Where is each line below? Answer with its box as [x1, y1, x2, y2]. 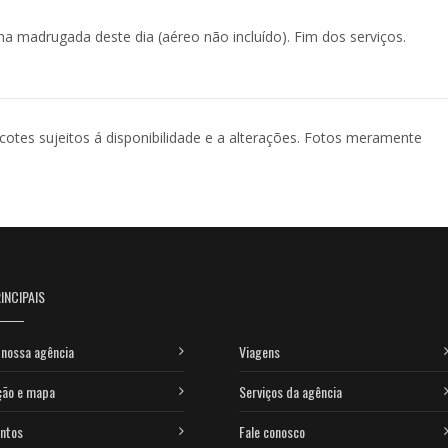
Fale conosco [239, 420, 305, 442]
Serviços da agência [239, 380, 342, 402]
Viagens [239, 340, 280, 362]
